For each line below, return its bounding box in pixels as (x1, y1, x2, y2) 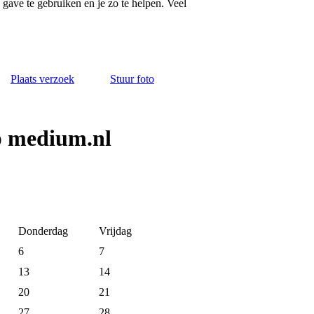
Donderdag (18, 225, 68, 238)
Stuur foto (110, 73, 154, 85)
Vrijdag (99, 225, 132, 238)
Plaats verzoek (11, 73, 74, 85)
